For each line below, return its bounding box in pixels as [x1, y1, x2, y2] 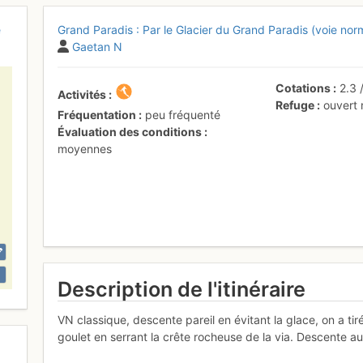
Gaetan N [72, 39, 123, 53]
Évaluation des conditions [58, 124, 203, 139]
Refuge [275, 97, 315, 112]
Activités [58, 87, 107, 101]
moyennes [58, 141, 113, 156]
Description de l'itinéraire [58, 276, 306, 301]
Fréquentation [58, 107, 137, 122]
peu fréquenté [145, 107, 221, 122]
